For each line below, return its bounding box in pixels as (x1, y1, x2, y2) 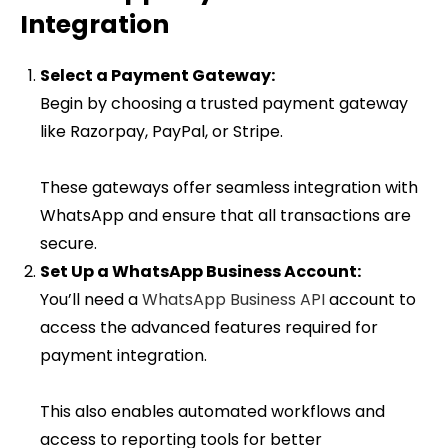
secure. (40, 232, 97, 256)
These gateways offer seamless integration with (40, 176, 418, 200)
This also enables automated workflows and (40, 400, 385, 424)
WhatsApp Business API (142, 288, 325, 312)
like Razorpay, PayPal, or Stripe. (40, 120, 283, 144)
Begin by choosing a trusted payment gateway (40, 92, 408, 116)
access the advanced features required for (40, 316, 378, 340)
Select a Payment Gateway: (40, 64, 275, 88)
